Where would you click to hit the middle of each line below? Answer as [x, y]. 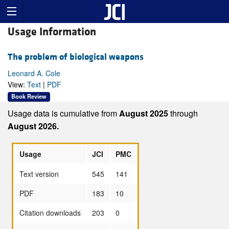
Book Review [29, 96]
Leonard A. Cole [34, 73]
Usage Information [52, 32]
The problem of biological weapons [76, 57]
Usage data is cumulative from [63, 113]
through [184, 113]
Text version [39, 174]
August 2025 [145, 113]
